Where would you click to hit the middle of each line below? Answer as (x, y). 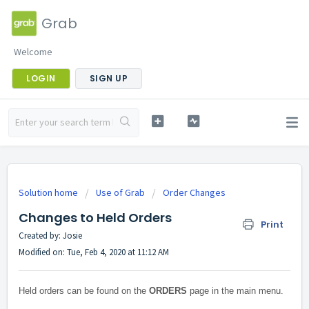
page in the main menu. (235, 291)
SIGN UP (108, 78)
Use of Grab (120, 192)
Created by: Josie (50, 236)
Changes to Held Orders (95, 218)
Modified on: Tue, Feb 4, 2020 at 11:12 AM (94, 252)
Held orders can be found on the (84, 291)
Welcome (33, 52)
